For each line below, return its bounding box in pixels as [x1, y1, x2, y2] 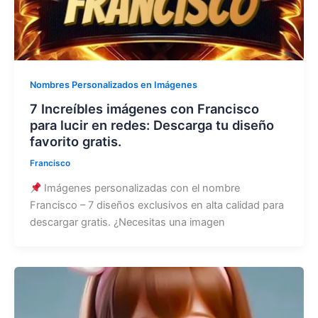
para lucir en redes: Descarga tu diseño [29, 117, 274, 133]
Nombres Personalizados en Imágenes [29, 79, 197, 90]
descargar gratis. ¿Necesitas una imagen [29, 216, 225, 229]
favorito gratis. [29, 133, 121, 150]
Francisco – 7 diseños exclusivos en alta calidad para [29, 199, 284, 212]
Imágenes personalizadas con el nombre [41, 182, 241, 195]
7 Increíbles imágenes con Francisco [29, 101, 259, 117]
